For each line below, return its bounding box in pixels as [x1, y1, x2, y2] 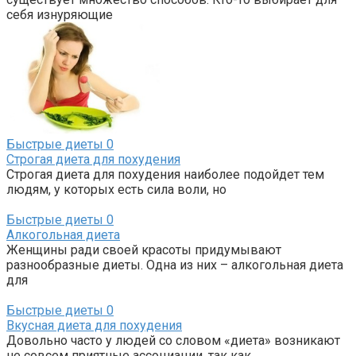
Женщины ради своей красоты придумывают [6, 242, 281, 257]
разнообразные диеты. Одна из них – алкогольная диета [6, 257, 343, 273]
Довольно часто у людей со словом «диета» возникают [6, 332, 340, 348]
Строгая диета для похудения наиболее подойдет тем [6, 166, 324, 182]
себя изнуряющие [6, 6, 113, 22]
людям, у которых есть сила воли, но [6, 181, 226, 197]
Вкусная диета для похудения [6, 317, 182, 333]
